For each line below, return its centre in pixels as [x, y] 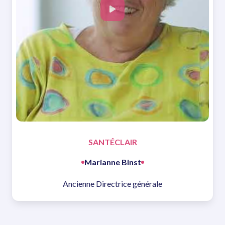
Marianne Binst [113, 162]
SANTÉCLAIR [113, 142]
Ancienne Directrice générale [113, 184]
